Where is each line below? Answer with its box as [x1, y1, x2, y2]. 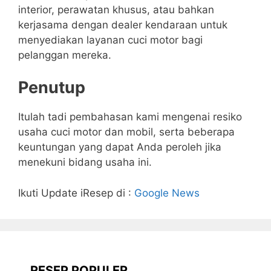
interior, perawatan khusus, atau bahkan [18, 3, 214, 16]
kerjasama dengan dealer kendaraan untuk [18, 18, 227, 31]
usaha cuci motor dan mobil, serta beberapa [18, 126, 235, 139]
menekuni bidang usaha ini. [18, 156, 152, 169]
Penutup [18, 77, 85, 98]
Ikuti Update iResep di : [18, 186, 134, 199]
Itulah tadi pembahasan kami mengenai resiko [18, 111, 242, 123]
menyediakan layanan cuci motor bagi [18, 33, 203, 46]
